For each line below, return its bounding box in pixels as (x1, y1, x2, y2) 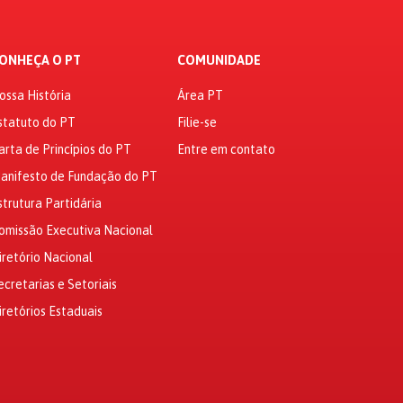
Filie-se (176, 115, 217, 130)
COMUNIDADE (176, 53, 261, 68)
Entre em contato (176, 142, 275, 157)
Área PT (176, 88, 223, 103)
